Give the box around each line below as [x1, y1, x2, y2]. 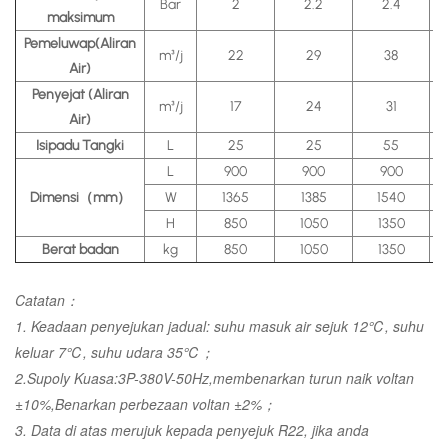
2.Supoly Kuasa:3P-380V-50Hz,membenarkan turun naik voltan [15, 368, 414, 389]
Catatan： [15, 290, 79, 311]
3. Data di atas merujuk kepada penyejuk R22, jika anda [15, 420, 369, 441]
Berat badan [41, 241, 119, 259]
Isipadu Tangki [36, 137, 124, 155]
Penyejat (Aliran [31, 86, 129, 104]
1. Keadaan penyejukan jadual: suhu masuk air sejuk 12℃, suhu [15, 316, 424, 337]
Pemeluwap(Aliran [24, 35, 136, 53]
